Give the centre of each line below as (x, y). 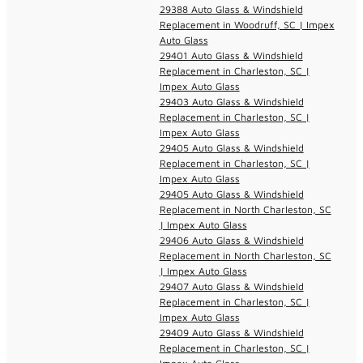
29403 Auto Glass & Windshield (231, 101)
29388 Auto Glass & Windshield (231, 9)
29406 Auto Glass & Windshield (231, 240)
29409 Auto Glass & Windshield (231, 332)
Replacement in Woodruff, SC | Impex (247, 24)
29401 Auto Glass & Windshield (231, 55)
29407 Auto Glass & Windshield (231, 286)
